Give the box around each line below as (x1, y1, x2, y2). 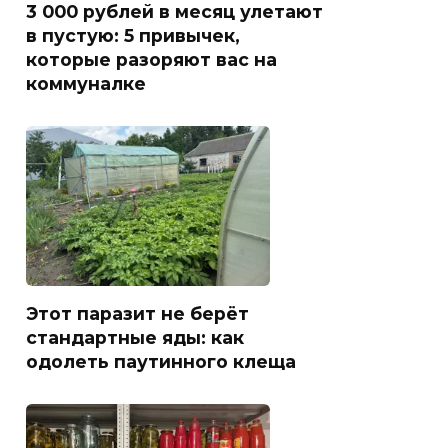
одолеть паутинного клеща (26, 351, 296, 373)
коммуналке (26, 73, 146, 95)
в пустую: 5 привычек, (26, 25, 240, 47)
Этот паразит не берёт (26, 303, 249, 325)
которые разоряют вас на (26, 49, 277, 71)
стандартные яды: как (26, 327, 244, 349)
